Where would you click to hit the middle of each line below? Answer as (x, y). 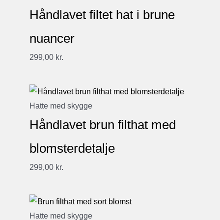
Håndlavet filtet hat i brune (102, 14)
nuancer (52, 38)
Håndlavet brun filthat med (103, 124)
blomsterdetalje (72, 148)
